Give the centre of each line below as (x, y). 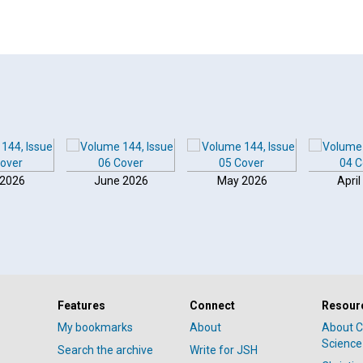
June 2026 (121, 181)
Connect (212, 305)
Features (81, 305)
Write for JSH (223, 350)
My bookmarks (95, 327)
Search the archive (105, 350)
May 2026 (242, 181)
